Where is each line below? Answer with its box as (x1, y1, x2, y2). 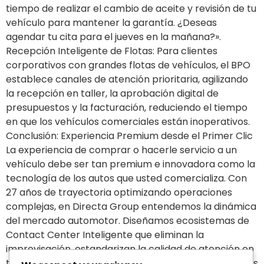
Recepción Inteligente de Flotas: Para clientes (6, 44, 217, 58)
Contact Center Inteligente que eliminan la (6, 227, 204, 242)
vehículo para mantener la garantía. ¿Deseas (6, 15, 217, 29)
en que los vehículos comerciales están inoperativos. (6, 114, 250, 128)
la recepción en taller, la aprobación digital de (6, 86, 219, 100)
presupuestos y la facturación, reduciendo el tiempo (6, 100, 247, 114)
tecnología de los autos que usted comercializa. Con (6, 171, 247, 185)
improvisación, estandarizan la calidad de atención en (6, 242, 254, 256)
